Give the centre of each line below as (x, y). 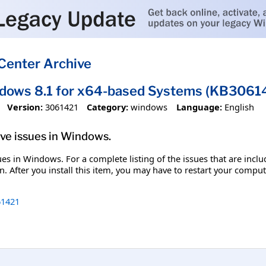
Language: (199, 107)
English (239, 107)
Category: (108, 107)
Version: (25, 107)
